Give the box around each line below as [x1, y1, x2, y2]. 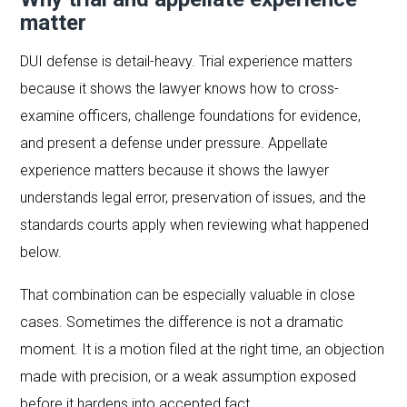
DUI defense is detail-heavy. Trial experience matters [20, 52, 353, 70]
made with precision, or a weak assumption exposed [20, 367, 357, 385]
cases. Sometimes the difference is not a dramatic [20, 313, 344, 331]
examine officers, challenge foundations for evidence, [20, 106, 362, 124]
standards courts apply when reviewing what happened [20, 215, 370, 233]
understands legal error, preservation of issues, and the [20, 188, 367, 206]
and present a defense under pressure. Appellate [20, 134, 329, 152]
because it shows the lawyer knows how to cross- [20, 79, 340, 97]
